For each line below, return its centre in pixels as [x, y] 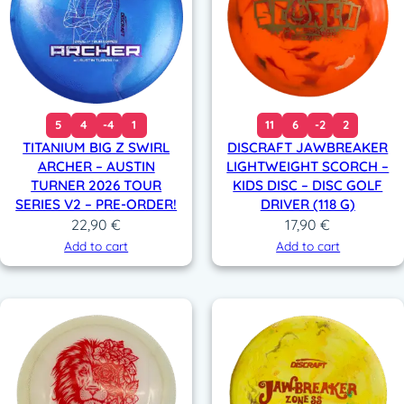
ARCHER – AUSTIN [96, 166]
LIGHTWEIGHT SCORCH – [308, 166]
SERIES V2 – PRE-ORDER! [96, 204]
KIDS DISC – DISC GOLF [308, 185]
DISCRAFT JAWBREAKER [308, 147]
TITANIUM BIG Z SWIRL [96, 147]
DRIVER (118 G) [308, 204]
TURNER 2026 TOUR [96, 185]
